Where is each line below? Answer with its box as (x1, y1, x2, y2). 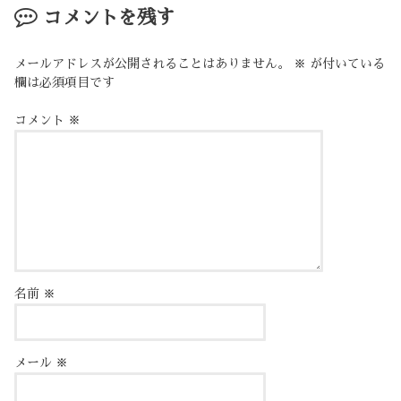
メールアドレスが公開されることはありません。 (14, 57, 291, 71)
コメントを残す (42, 7, 175, 28)
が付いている (306, 57, 386, 71)
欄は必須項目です (14, 76, 115, 90)
